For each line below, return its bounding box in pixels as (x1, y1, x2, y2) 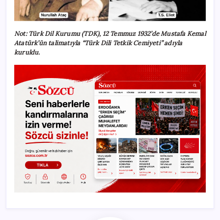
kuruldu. (14, 48, 40, 57)
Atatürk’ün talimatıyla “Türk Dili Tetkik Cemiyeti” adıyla (14, 39, 183, 48)
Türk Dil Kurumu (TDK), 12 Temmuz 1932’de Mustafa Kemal (28, 29, 206, 38)
